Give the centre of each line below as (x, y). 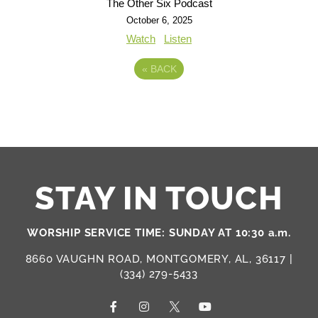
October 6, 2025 (159, 20)
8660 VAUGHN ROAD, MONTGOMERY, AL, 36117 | (159, 259)
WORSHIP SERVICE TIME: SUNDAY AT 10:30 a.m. (159, 232)
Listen (178, 38)
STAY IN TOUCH (159, 198)
